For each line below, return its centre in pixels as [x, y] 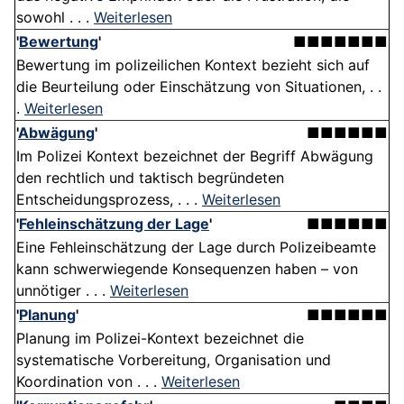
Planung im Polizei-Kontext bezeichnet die [160, 339]
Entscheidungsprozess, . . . [109, 200]
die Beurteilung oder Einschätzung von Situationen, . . [199, 87]
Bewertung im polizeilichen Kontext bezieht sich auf [193, 65]
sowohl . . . [55, 18]
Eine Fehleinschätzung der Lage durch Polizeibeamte [196, 248]
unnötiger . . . [63, 291]
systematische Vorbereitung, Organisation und [174, 360]
